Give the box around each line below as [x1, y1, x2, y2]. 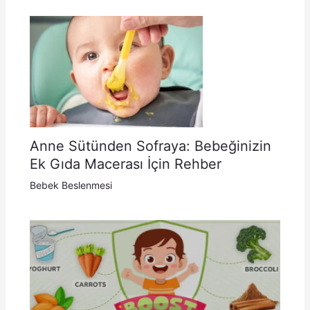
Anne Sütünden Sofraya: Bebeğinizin [29, 138, 271, 155]
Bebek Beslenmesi [29, 179, 112, 192]
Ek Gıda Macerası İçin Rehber [29, 156, 221, 173]
